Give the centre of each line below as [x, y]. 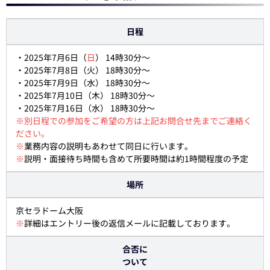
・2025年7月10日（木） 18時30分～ [85, 95]
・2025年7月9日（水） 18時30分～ [83, 83]
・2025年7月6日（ [51, 57]
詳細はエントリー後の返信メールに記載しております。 [130, 223]
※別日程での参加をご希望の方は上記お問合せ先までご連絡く [134, 121]
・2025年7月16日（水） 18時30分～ [85, 108]
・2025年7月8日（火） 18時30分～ [83, 70]
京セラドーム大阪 [49, 210]
